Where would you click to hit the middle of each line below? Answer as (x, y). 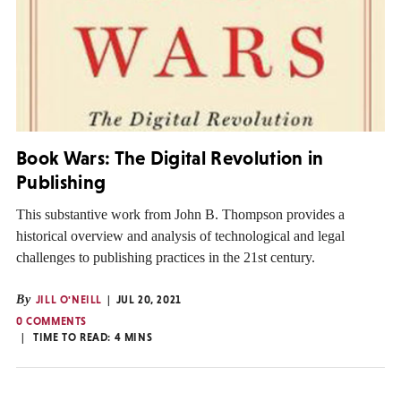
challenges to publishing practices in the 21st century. (166, 258)
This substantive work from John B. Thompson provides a (180, 215)
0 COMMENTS (51, 322)
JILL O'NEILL (69, 300)
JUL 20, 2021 (149, 300)
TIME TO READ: (74, 338)
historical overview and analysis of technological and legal (180, 236)
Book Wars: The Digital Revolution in (170, 158)
